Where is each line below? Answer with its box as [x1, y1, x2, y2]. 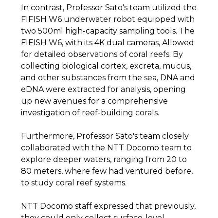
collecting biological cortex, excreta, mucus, [20, 61, 191, 71]
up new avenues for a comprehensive [20, 96, 168, 106]
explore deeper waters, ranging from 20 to [20, 155, 187, 164]
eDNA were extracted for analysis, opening [20, 85, 186, 94]
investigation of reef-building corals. [20, 108, 159, 117]
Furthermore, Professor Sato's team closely [20, 131, 189, 141]
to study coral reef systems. [20, 178, 127, 187]
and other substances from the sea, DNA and [20, 73, 195, 82]
